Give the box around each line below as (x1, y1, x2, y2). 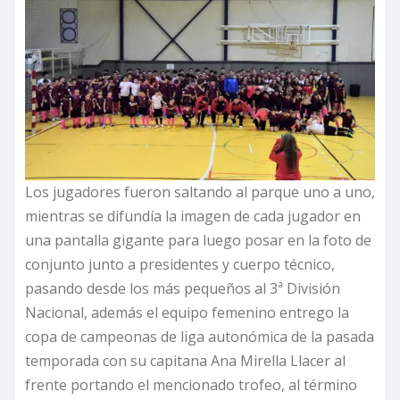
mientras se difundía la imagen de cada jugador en (25, 206, 361, 227)
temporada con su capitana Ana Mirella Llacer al (25, 351, 346, 371)
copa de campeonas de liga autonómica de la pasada (25, 327, 374, 347)
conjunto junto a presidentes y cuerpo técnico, (25, 254, 335, 275)
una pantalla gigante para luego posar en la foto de (25, 230, 371, 251)
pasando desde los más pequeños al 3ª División (25, 279, 340, 299)
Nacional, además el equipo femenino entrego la (25, 303, 349, 323)
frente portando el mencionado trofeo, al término (25, 375, 357, 396)
